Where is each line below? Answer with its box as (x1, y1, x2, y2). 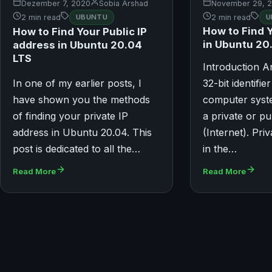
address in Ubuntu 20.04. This (13, 126, 152, 138)
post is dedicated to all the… (13, 142, 140, 155)
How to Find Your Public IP (13, 25, 147, 38)
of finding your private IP (13, 109, 128, 122)
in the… (203, 142, 237, 155)
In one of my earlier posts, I (13, 76, 141, 89)
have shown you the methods (13, 93, 150, 106)
